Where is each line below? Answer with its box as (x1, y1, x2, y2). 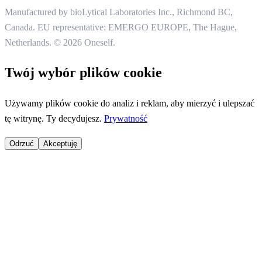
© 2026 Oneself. (54, 37, 115, 47)
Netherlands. (5, 37, 54, 47)
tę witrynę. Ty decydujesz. (5, 113, 104, 124)
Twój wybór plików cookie (5, 65, 162, 81)
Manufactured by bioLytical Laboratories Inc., (5, 6, 177, 17)
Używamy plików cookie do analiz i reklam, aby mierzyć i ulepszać (5, 98, 254, 109)
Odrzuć (9, 139, 34, 149)
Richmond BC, (177, 6, 233, 17)
